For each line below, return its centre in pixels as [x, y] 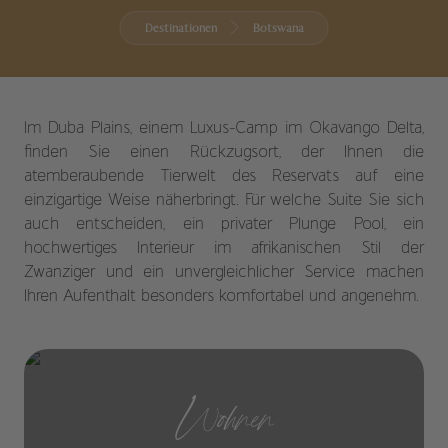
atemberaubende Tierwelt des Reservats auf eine [224, 177]
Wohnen [224, 417]
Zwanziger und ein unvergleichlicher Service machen [224, 273]
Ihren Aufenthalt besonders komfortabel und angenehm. [221, 297]
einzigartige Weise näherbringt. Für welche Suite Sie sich [224, 201]
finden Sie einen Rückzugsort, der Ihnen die [224, 153]
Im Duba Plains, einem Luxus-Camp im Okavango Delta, [224, 129]
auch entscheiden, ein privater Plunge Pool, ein [224, 225]
